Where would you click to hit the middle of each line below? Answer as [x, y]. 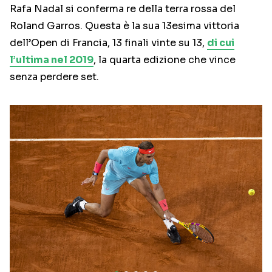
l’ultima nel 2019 [52, 60]
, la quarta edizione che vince [165, 60]
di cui [221, 43]
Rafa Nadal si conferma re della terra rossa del [123, 9]
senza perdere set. [54, 77]
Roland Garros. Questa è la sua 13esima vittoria [124, 26]
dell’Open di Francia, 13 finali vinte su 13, [108, 43]
